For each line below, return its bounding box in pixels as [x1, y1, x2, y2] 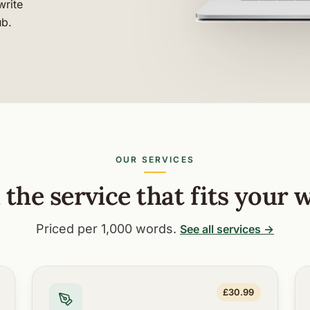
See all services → [180, 221, 274, 236]
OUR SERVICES [116, 154, 194, 165]
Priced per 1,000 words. [36, 221, 180, 236]
